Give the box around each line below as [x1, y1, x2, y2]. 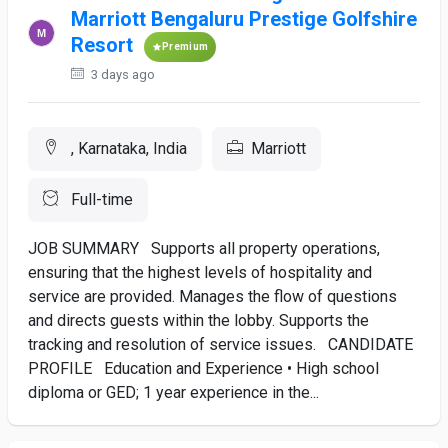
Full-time [67, 190, 133, 209]
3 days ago [88, 67, 156, 82]
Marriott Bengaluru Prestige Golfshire [71, 7, 418, 31]
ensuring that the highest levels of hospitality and [28, 263, 372, 282]
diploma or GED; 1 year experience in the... [28, 383, 319, 402]
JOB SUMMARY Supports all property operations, [28, 239, 380, 258]
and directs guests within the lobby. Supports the [28, 311, 369, 330]
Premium [162, 41, 209, 52]
